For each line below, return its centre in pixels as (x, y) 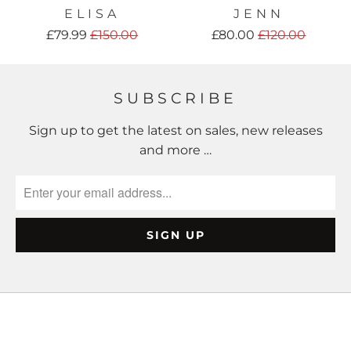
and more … (175, 150)
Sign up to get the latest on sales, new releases (175, 130)
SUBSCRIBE (175, 98)
